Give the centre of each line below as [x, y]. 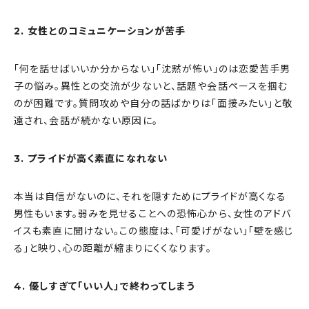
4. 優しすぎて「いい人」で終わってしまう [105, 287]
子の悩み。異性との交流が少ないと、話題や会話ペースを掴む [151, 87]
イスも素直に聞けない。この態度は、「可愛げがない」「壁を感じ [154, 231]
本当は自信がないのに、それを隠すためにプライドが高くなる [150, 197]
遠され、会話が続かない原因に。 [86, 121]
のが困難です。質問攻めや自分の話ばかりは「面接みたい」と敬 [153, 104]
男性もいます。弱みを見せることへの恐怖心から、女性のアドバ [153, 214]
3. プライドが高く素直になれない [91, 159]
